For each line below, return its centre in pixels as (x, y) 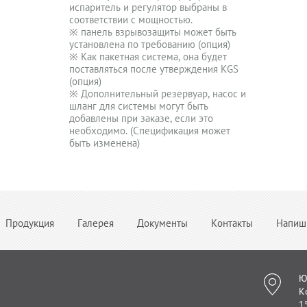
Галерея (96, 223)
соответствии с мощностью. (131, 20)
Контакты (232, 223)
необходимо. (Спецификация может (150, 131)
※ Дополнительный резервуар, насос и (158, 94)
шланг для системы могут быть (139, 106)
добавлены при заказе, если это (142, 118)
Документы (162, 223)
